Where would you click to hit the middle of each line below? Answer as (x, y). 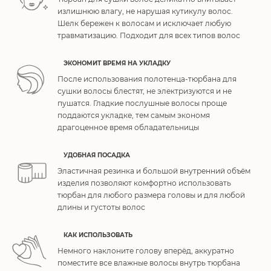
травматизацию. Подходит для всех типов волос (149, 35)
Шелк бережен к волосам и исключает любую (144, 23)
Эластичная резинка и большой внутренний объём (154, 171)
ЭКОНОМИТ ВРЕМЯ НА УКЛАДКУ (117, 63)
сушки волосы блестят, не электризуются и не (145, 91)
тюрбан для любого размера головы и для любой (151, 195)
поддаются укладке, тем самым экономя (134, 115)
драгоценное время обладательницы (128, 127)
